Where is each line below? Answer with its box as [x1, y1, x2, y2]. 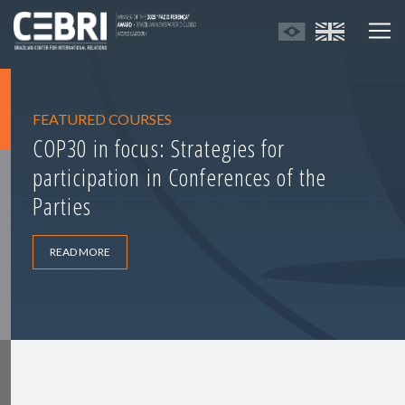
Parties [33, 190, 91, 223]
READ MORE [50, 245, 110, 259]
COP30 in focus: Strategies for [33, 132, 286, 165]
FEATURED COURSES [33, 110, 172, 128]
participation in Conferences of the [33, 161, 327, 194]
